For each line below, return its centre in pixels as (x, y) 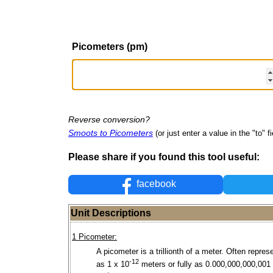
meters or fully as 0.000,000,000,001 (205, 264)
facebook (155, 184)
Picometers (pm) (110, 46)
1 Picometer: (94, 237)
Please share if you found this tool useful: (164, 157)
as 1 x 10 (113, 264)
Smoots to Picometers (111, 133)
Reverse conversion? (109, 119)
